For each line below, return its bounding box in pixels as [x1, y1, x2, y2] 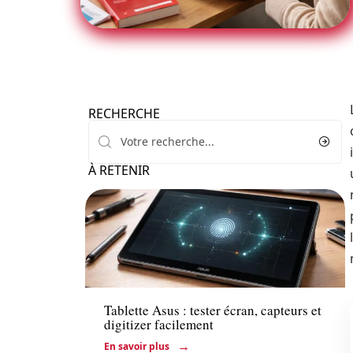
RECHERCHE [88, 105, 160, 122]
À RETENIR [88, 162, 150, 179]
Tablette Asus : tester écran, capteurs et [104, 301, 321, 320]
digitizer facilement [104, 315, 214, 334]
